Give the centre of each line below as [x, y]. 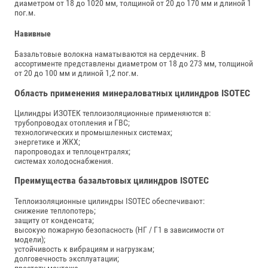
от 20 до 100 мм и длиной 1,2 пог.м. [77, 73]
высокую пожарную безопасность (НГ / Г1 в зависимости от [119, 229]
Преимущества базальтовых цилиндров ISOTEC [112, 181]
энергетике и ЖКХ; [47, 141]
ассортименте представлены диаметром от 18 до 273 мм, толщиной [134, 64]
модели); [30, 239]
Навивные [33, 33]
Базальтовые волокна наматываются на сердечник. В [110, 54]
